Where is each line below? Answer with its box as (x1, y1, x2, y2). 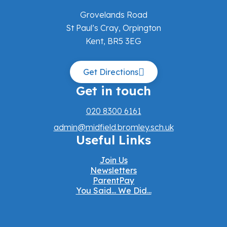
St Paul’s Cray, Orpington (66, 23, 161, 33)
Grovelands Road (80, 10, 147, 20)
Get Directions (83, 67, 138, 78)
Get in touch (76, 83, 151, 99)
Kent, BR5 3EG (86, 36, 141, 47)
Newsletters (90, 165, 137, 176)
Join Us (99, 155, 128, 166)
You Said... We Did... (75, 185, 152, 196)
